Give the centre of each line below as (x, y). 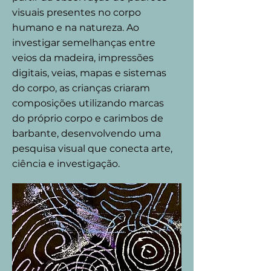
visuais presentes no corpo (77, 12)
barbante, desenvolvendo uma (87, 133)
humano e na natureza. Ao (76, 28)
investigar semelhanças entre (84, 43)
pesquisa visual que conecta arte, (92, 149)
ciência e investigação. (66, 164)
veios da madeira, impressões (83, 58)
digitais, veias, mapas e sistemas (89, 73)
